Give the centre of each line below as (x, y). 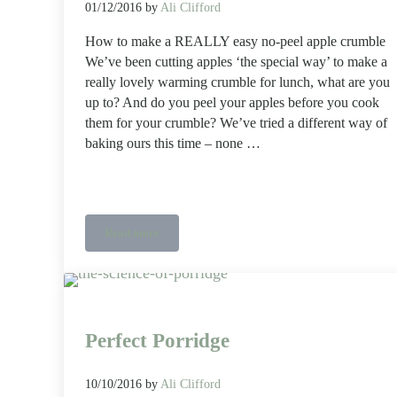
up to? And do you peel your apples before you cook (232, 102)
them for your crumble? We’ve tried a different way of (236, 123)
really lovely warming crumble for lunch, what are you (237, 82)
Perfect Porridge (157, 340)
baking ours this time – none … (173, 143)
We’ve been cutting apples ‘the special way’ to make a (236, 62)
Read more (132, 233)
